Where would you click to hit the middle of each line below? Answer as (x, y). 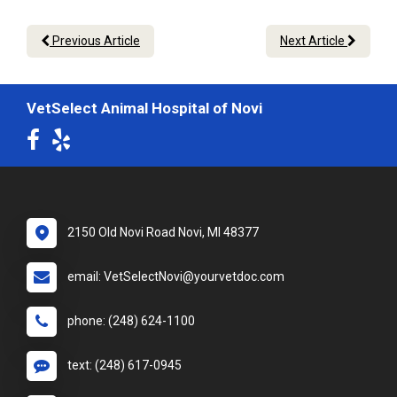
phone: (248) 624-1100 (131, 321)
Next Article (314, 41)
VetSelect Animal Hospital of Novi (144, 109)
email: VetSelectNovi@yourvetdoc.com (176, 277)
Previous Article (95, 41)
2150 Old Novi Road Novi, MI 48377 (163, 233)
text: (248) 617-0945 (125, 366)
